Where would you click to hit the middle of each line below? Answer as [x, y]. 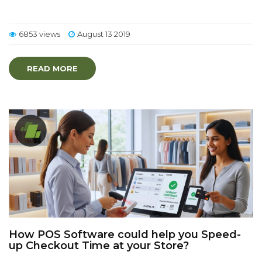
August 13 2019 [104, 34]
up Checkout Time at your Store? [99, 246]
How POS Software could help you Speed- [125, 235]
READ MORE [52, 68]
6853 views [39, 34]
